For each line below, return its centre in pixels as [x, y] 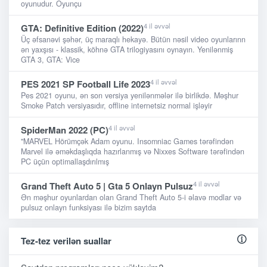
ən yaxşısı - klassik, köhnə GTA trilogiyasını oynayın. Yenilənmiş [127, 50]
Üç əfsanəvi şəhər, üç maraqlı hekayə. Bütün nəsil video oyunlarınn [133, 40]
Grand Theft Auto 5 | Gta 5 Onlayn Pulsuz [107, 186]
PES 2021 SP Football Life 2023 [86, 84]
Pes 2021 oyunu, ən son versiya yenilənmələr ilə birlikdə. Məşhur [130, 96]
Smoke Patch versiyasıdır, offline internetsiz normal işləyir [117, 106]
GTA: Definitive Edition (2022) [82, 28]
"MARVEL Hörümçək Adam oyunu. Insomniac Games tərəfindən [127, 142]
